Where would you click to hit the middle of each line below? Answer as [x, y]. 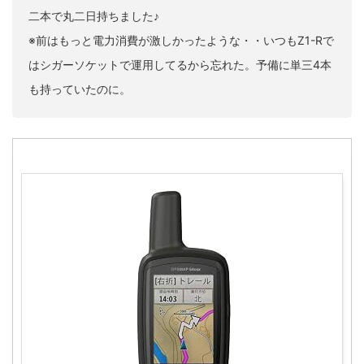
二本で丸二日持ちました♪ [94, 16]
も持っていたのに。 [80, 89]
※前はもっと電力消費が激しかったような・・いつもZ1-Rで [181, 41]
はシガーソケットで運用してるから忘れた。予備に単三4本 [180, 65]
